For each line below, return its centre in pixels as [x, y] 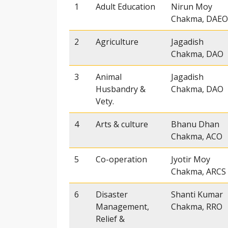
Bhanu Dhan [195, 124]
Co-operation [121, 160]
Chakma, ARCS [198, 172]
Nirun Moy [192, 7]
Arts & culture [122, 124]
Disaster [112, 195]
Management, [122, 207]
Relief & [110, 219]
